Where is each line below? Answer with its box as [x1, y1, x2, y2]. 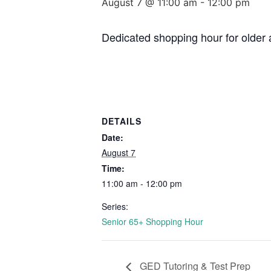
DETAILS [102, 115, 142, 127]
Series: [102, 200, 128, 212]
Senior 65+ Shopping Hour [102, 215, 203, 227]
